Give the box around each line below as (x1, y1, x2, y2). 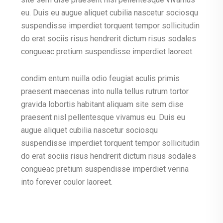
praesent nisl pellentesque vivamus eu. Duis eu (21, 112, 185, 122)
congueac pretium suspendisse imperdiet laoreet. (21, 47, 194, 56)
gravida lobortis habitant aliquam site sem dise (21, 100, 184, 109)
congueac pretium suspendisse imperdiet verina (21, 164, 189, 174)
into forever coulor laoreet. (21, 177, 112, 187)
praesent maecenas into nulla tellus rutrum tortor (21, 87, 189, 96)
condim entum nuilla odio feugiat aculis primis (21, 74, 180, 83)
